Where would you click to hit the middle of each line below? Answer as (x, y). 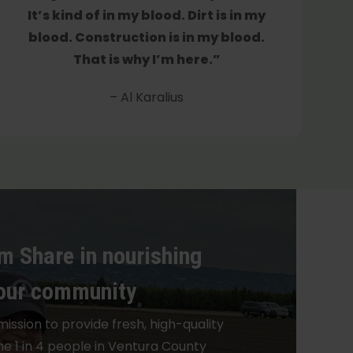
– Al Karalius (147, 97)
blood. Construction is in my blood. (147, 37)
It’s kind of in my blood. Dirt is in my (147, 15)
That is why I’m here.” (147, 59)
